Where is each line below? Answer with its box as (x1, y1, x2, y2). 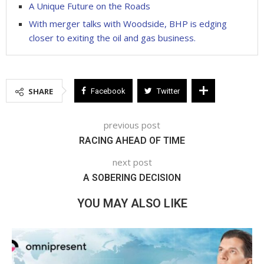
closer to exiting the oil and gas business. (29, 31, 196, 44)
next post (112, 156, 152, 168)
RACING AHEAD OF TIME (79, 134, 185, 146)
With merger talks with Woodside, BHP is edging (29, 17, 227, 29)
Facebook (91, 86, 126, 95)
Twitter (157, 86, 180, 95)
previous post (104, 118, 160, 131)
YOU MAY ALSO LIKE (77, 196, 187, 210)
